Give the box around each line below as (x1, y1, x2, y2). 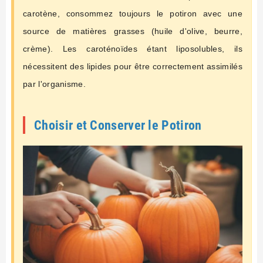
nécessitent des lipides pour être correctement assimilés (23, 62, 242, 72)
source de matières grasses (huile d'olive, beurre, (23, 26, 242, 36)
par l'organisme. (23, 79, 86, 89)
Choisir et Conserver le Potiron (34, 117, 202, 133)
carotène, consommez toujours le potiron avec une (23, 9, 242, 19)
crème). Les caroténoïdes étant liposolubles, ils (23, 44, 242, 54)
